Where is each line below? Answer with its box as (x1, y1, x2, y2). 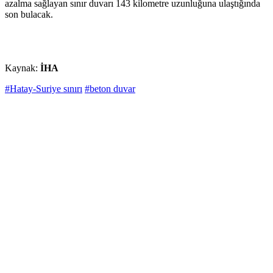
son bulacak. (5, 9, 53, 20)
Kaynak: (5, 63, 40, 74)
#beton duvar (85, 83, 135, 94)
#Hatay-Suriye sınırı (5, 83, 82, 94)
